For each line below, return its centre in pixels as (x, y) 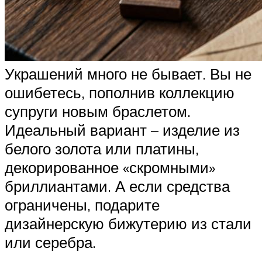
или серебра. (50, 242)
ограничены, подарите (82, 205)
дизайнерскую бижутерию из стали (128, 224)
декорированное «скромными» (110, 168)
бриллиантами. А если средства (117, 186)
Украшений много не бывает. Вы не (128, 74)
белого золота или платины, (102, 149)
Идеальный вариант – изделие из (122, 130)
